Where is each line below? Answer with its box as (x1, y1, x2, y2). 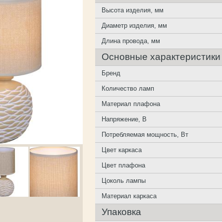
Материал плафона (102, 100, 161, 108)
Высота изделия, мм (102, 6, 164, 14)
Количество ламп (102, 85, 155, 92)
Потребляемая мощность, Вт (102, 131, 189, 138)
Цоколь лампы (102, 177, 146, 184)
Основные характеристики (102, 52, 221, 62)
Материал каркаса (102, 192, 157, 200)
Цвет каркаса (102, 146, 142, 154)
